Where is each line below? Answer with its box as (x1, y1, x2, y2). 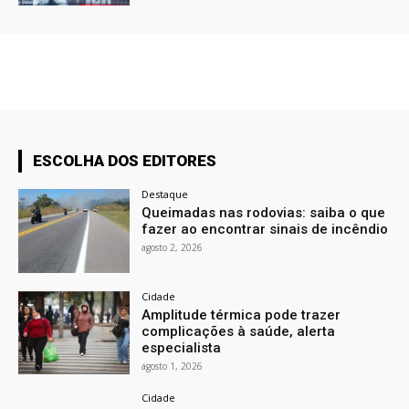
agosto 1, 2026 (142, 359, 204, 372)
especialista (142, 339, 222, 356)
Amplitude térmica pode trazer (142, 306, 341, 323)
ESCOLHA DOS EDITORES (33, 151, 216, 170)
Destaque (142, 186, 189, 201)
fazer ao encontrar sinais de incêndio (142, 220, 389, 237)
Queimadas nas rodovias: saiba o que (142, 204, 386, 221)
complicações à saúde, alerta (142, 322, 336, 340)
